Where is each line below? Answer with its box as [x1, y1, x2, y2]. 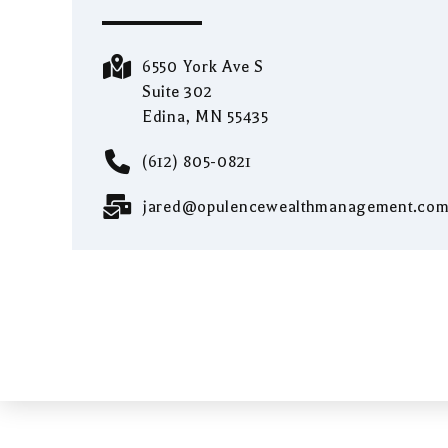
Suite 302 [142, 82, 213, 101]
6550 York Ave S [142, 57, 264, 76]
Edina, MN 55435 [142, 107, 269, 126]
